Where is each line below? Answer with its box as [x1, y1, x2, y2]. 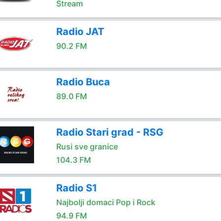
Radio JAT [56, 26, 104, 37]
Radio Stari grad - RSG [56, 126, 163, 138]
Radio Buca [56, 76, 110, 88]
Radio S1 [56, 182, 97, 194]
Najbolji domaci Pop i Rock [56, 197, 155, 207]
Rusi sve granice [56, 142, 118, 151]
